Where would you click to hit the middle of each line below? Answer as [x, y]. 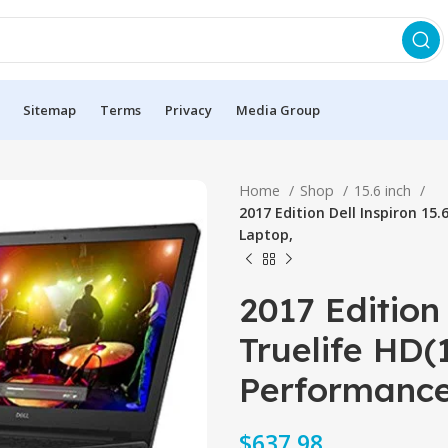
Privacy [188, 109]
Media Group [278, 109]
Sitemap [49, 109]
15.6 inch [384, 190]
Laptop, [266, 234]
